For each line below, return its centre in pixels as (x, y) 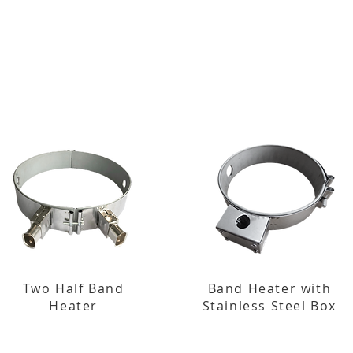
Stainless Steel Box (269, 306)
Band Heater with (269, 288)
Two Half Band (73, 288)
